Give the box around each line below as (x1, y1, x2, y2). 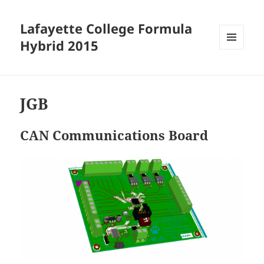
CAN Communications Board (20, 126, 209, 144)
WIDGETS (219, 69, 253, 80)
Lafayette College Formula (20, 19, 193, 38)
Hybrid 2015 (20, 37, 99, 55)
